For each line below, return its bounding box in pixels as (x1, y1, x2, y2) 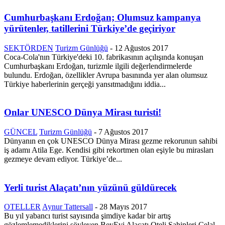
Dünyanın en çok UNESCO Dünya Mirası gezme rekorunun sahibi (4, 136, 217, 145)
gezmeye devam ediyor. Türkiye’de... (4, 154, 122, 163)
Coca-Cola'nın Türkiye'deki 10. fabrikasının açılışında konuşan (4, 52, 203, 61)
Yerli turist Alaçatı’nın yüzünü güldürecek (4, 182, 177, 193)
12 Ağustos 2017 (115, 43, 168, 52)
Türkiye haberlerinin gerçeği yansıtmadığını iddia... (4, 79, 166, 88)
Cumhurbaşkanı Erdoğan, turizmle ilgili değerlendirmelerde (4, 61, 192, 70)
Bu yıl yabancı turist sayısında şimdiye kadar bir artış (4, 211, 171, 220)
